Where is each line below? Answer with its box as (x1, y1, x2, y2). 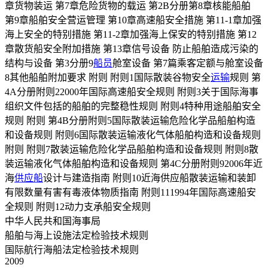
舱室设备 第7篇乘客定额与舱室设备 (112, 58, 263, 69)
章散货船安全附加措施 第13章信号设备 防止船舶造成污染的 (5, 44, 258, 54)
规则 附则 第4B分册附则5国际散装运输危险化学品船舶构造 (5, 115, 255, 126)
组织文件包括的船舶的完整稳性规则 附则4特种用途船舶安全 (5, 101, 261, 112)
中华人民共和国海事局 (5, 216, 100, 227)
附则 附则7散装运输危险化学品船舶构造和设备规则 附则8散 (5, 144, 258, 155)
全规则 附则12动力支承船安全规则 (5, 202, 151, 212)
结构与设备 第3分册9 (5, 58, 93, 69)
